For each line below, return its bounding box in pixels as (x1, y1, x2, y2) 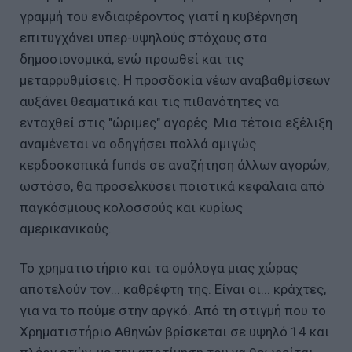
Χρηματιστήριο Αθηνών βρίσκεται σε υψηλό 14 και (20, 323, 329, 339)
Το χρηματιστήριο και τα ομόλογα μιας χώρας (20, 259, 298, 276)
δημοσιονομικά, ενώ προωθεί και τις (20, 50, 244, 67)
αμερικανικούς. (20, 220, 112, 236)
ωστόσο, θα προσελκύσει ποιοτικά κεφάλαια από (20, 178, 324, 194)
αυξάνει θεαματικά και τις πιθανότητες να (20, 93, 279, 109)
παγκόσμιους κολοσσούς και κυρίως (20, 199, 243, 215)
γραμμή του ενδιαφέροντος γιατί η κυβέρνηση (20, 8, 298, 24)
